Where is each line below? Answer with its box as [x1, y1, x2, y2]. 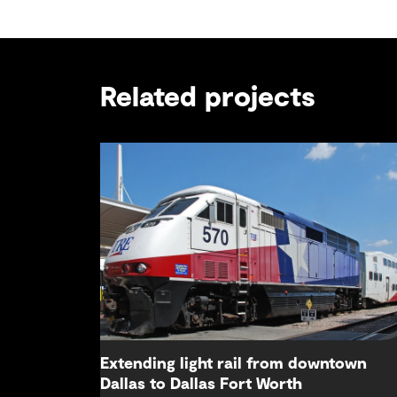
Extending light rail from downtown [100, 355, 368, 372]
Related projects [100, 83, 316, 113]
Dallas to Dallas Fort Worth [100, 376, 303, 393]
